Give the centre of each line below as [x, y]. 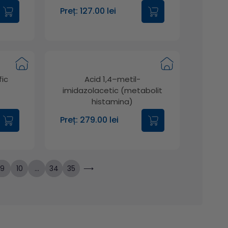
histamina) [112, 101]
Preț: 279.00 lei [90, 120]
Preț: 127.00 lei [88, 11]
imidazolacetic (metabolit [112, 90]
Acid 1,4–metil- [112, 79]
